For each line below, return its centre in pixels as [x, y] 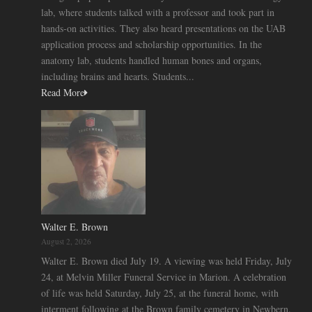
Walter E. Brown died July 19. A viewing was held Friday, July [166, 260]
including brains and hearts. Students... [118, 76]
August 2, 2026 [66, 241]
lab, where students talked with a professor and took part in [158, 12]
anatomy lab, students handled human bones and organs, [151, 60]
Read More [63, 92]
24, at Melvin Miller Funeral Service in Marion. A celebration [164, 276]
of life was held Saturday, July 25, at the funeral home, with [160, 292]
